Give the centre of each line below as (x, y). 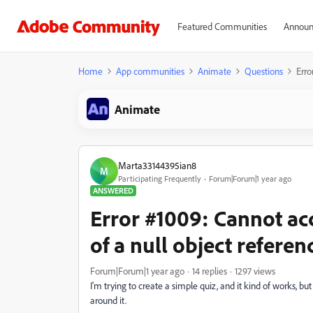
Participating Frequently (160, 178)
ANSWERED (113, 190)
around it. (108, 300)
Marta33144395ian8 (157, 165)
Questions (264, 71)
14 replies (210, 271)
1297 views (255, 271)
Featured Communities (222, 26)
